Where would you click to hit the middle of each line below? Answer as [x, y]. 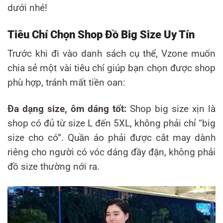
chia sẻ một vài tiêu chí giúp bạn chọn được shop [111, 68]
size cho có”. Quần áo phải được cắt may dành [111, 138]
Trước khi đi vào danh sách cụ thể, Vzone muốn [111, 54]
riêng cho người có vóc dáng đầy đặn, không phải [111, 153]
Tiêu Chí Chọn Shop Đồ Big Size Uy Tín [101, 35]
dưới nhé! [27, 8]
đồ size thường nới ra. [54, 167]
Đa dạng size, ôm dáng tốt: [67, 109]
